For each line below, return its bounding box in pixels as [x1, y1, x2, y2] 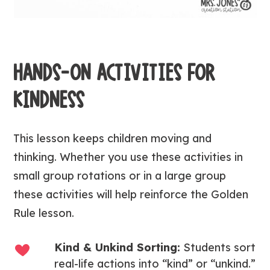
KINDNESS [13, 87, 86, 113]
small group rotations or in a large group [13, 169, 227, 183]
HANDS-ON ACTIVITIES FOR [13, 60, 216, 86]
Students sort [180, 240, 256, 254]
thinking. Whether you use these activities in [13, 150, 243, 164]
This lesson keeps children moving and [13, 131, 212, 145]
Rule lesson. [13, 206, 75, 220]
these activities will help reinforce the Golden [13, 187, 249, 201]
